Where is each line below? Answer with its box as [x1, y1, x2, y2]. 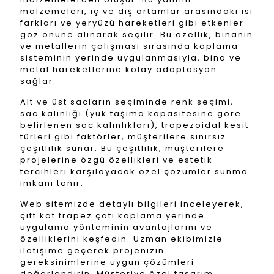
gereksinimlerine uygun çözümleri [20, 256, 194, 268]
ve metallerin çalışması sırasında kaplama [20, 40, 239, 52]
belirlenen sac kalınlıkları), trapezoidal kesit [20, 119, 249, 131]
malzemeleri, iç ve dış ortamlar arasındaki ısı [20, 6, 253, 17]
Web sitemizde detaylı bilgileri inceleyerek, [20, 198, 244, 210]
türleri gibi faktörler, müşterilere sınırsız [20, 131, 226, 143]
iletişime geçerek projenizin [20, 245, 165, 256]
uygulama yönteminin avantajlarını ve [20, 221, 213, 233]
